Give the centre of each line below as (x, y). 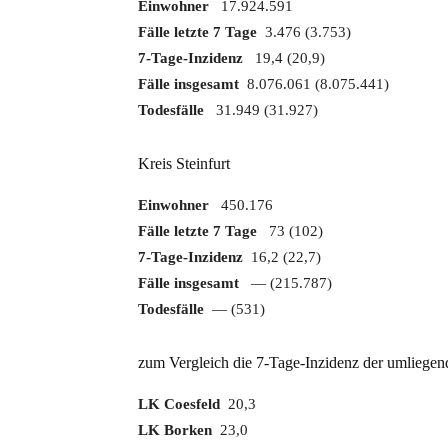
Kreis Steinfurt (184, 163)
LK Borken (177, 430)
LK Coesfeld (179, 404)
